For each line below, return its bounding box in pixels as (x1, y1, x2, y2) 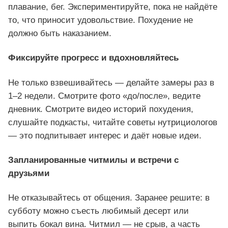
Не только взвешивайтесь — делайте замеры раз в (8, 77, 214, 88)
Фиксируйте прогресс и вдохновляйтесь (8, 53, 179, 63)
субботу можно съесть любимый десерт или (8, 206, 189, 216)
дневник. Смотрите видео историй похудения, (8, 104, 193, 114)
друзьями (8, 168, 49, 178)
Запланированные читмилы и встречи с (8, 155, 179, 165)
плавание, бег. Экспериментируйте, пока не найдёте (8, 2, 217, 12)
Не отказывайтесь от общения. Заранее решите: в (8, 192, 210, 203)
